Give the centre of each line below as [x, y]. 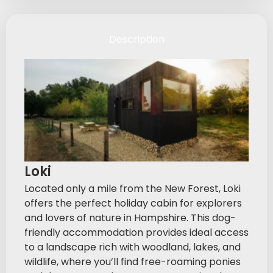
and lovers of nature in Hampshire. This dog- [130, 218]
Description [136, 39]
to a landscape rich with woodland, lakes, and [133, 247]
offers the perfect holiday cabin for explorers [133, 203]
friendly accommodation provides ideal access [136, 232]
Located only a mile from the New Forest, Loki [133, 188]
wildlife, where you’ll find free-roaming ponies [133, 261]
